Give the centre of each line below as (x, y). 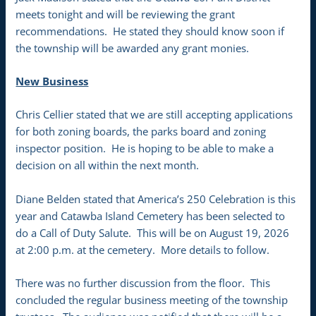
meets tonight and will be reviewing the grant (126, 14)
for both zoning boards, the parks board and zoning (141, 132)
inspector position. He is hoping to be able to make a (145, 148)
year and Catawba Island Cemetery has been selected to (151, 215)
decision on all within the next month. (108, 165)
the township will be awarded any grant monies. (133, 48)
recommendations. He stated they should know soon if (150, 31)
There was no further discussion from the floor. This (143, 282)
